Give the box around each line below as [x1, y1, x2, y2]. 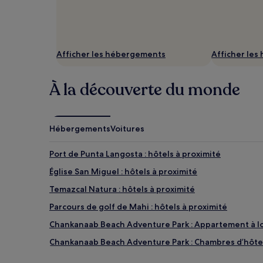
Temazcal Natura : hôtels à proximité [49, 183, 195, 194]
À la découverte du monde [49, 78, 240, 101]
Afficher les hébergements [56, 48, 166, 59]
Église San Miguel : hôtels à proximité [49, 166, 197, 177]
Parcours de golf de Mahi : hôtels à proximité [49, 201, 227, 212]
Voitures [110, 123, 144, 134]
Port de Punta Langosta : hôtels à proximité [49, 148, 221, 159]
